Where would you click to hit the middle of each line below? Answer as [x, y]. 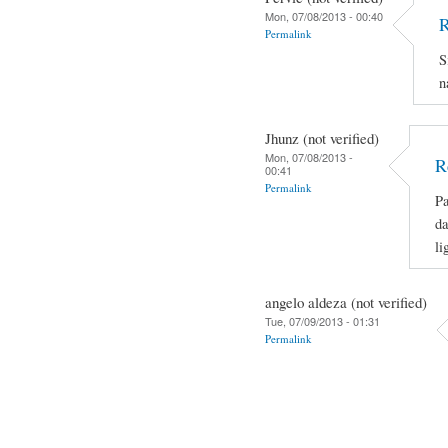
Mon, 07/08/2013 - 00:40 [324, 15]
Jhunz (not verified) [322, 137]
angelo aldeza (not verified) [346, 301]
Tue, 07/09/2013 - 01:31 [322, 320]
